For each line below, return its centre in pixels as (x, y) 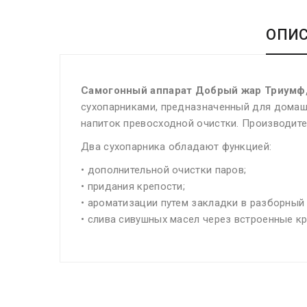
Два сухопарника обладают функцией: (176, 147)
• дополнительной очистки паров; (164, 170)
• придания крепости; (133, 187)
